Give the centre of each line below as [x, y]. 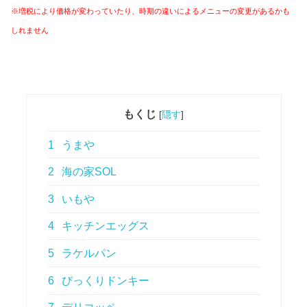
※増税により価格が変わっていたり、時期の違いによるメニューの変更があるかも [151, 11]
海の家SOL [88, 172]
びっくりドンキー [105, 280]
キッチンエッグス [105, 226]
